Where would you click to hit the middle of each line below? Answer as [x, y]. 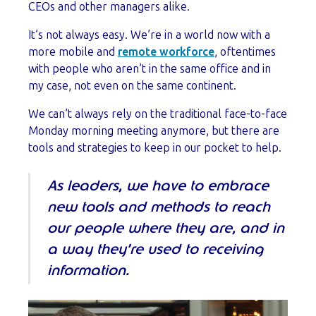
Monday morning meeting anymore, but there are [154, 130]
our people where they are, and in [166, 228]
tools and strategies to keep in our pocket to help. [155, 147]
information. [88, 271]
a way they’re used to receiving [156, 249]
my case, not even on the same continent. [132, 85]
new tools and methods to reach [159, 207]
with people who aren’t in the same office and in [150, 68]
